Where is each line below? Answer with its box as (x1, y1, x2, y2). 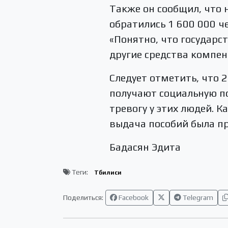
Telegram (181, 193, 213, 202)
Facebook (117, 193, 149, 202)
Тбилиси (94, 168, 122, 176)
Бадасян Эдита (109, 141, 181, 153)
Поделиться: (63, 193, 103, 202)
